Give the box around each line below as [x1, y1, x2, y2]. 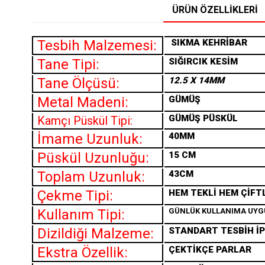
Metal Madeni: [37, 94, 128, 111]
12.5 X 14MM [169, 75, 224, 86]
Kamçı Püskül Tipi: [37, 114, 135, 128]
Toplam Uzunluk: [37, 169, 145, 186]
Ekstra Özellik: [37, 244, 128, 261]
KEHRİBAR [202, 37, 247, 49]
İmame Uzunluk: [37, 131, 143, 148]
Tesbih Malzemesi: [37, 37, 157, 54]
